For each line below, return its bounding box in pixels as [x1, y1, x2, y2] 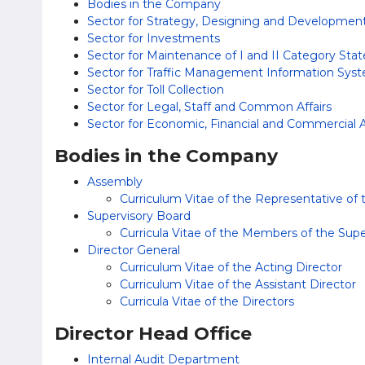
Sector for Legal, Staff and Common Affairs [87, 99, 332, 114]
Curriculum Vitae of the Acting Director [120, 260, 342, 275]
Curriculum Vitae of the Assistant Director [120, 277, 356, 292]
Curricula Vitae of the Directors [120, 294, 294, 309]
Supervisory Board [87, 209, 191, 223]
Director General [87, 243, 180, 257]
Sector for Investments [87, 31, 220, 46]
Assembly [87, 174, 143, 189]
